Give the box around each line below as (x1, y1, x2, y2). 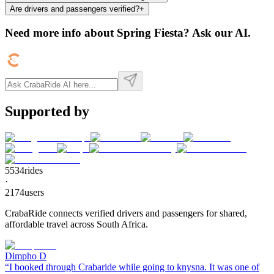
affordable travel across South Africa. (5, 218, 148, 229)
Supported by (5, 103, 89, 119)
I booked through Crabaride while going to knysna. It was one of (9, 261, 259, 272)
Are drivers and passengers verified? (10, 4, 139, 13)
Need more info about (5, 26, 117, 40)
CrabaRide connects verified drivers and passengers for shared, (5, 207, 247, 218)
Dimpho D (5, 250, 46, 261)
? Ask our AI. (183, 26, 251, 40)
